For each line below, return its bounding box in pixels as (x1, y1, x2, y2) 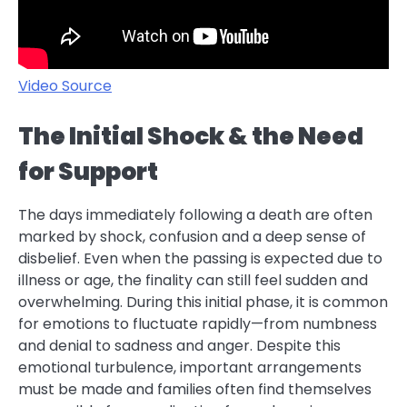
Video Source (18, 75, 112, 97)
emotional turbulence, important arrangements (18, 357, 362, 379)
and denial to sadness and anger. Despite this (18, 335, 341, 357)
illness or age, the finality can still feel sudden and (18, 270, 368, 292)
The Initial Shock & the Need (18, 120, 363, 154)
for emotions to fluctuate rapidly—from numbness (18, 313, 377, 335)
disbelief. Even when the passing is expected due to (18, 248, 382, 270)
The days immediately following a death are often (18, 204, 372, 226)
